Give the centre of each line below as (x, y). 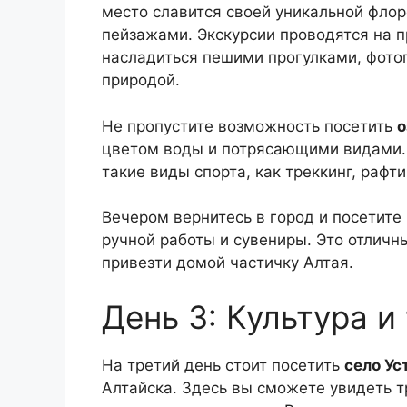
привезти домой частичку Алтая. (228, 263)
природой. (141, 80)
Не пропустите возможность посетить (249, 126)
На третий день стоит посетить (223, 365)
